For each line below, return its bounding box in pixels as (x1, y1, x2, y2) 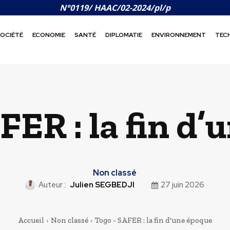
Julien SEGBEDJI (70, 180, 135, 190)
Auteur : (39, 180, 66, 190)
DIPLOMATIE (105, 30, 143, 39)
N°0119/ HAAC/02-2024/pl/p (60, 2, 170, 13)
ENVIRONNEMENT (151, 30, 206, 39)
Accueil (17, 216, 44, 225)
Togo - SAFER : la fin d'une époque (94, 216, 212, 225)
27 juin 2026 (161, 180, 204, 190)
